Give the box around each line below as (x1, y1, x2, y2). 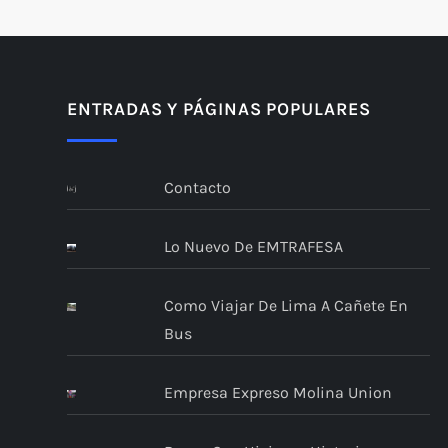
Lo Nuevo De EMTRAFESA (163, 237, 343, 257)
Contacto (163, 178, 231, 198)
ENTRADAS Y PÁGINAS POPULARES (67, 98, 371, 121)
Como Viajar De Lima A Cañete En (163, 296, 408, 316)
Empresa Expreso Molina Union (163, 383, 392, 403)
